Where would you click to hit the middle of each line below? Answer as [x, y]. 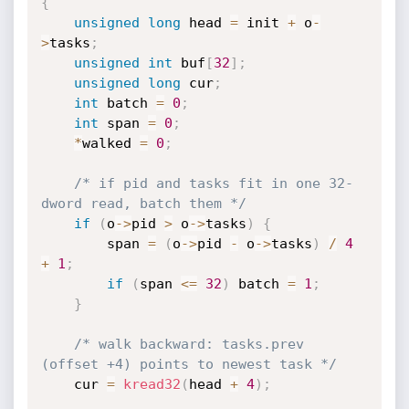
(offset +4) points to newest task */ [189, 364]
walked [110, 143]
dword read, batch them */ [143, 204]
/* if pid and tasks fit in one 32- [213, 184]
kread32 [152, 384]
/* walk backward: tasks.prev [189, 344]
